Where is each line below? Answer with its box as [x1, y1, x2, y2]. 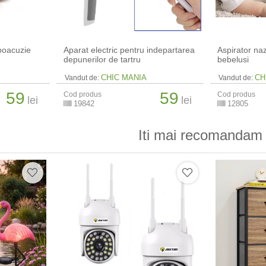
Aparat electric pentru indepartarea [64, 45, 195, 55]
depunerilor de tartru [64, 55, 141, 65]
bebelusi [217, 55, 249, 65]
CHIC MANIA [101, 73, 147, 83]
